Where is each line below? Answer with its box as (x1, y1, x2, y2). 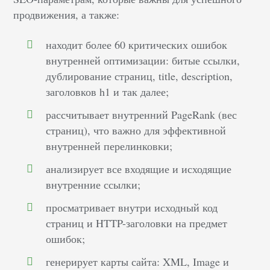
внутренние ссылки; (46, 177, 141, 192)
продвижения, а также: (13, 7, 120, 22)
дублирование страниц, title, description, (46, 68, 233, 83)
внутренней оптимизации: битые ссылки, (46, 52, 240, 67)
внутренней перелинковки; (46, 138, 173, 153)
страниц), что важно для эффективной (46, 122, 227, 137)
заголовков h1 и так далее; (46, 84, 169, 99)
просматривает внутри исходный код (46, 199, 218, 215)
